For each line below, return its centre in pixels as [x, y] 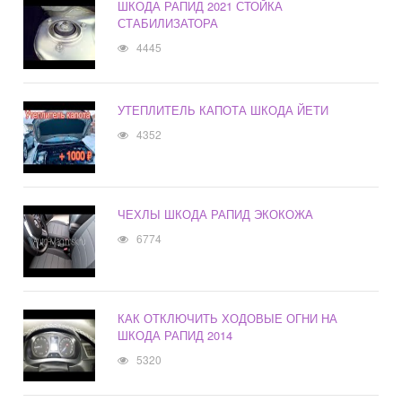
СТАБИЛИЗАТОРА [168, 23]
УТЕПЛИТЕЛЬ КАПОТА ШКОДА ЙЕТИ [223, 110]
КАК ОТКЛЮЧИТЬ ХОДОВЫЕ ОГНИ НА [228, 319]
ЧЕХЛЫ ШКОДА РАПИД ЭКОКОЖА [216, 214]
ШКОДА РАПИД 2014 [175, 336]
